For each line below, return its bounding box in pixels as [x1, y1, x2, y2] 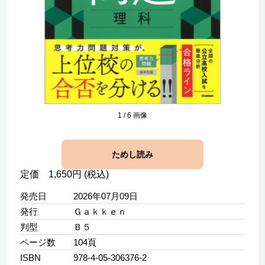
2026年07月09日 [73, 191, 138, 202]
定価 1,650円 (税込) [20, 169, 109, 180]
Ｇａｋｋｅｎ [73, 206, 127, 217]
